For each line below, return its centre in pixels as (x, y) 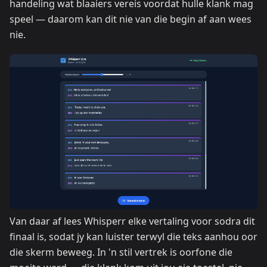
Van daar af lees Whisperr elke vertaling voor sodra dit (132, 221)
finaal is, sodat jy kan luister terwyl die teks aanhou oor (133, 236)
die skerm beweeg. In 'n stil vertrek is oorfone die (121, 252)
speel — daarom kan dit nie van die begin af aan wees (131, 19)
